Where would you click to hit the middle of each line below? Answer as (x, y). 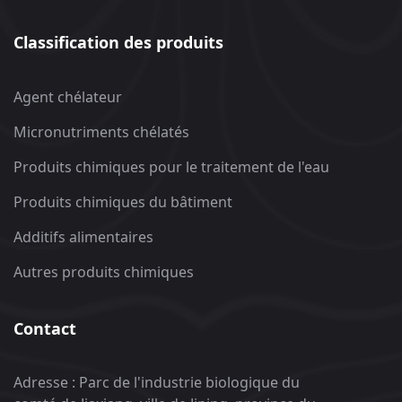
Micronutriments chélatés (101, 132)
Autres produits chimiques (104, 272)
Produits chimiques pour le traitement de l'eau (171, 167)
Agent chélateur (68, 97)
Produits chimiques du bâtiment (123, 202)
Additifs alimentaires (83, 237)
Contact (45, 329)
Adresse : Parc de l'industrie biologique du (157, 383)
